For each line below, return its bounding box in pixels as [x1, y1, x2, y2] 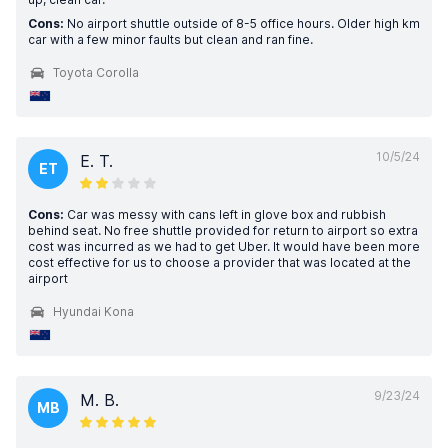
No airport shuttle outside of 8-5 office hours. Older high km [64, 16, 420, 31]
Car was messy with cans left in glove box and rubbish [64, 207, 386, 222]
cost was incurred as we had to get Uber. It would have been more [28, 239, 420, 254]
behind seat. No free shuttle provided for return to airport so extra [28, 223, 418, 238]
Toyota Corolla [53, 65, 139, 80]
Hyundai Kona [53, 304, 134, 319]
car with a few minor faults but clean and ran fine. [28, 32, 313, 47]
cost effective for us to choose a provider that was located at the [28, 255, 411, 270]
